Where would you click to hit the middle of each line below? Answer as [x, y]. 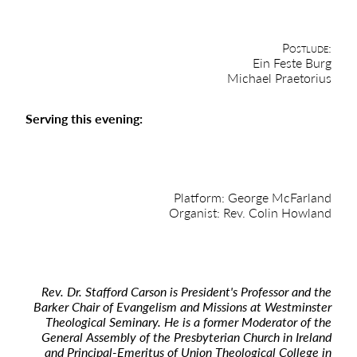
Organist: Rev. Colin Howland [250, 212]
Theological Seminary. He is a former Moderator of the [188, 322]
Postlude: [307, 47]
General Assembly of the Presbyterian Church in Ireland [186, 337]
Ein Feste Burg [292, 63]
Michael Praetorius [279, 78]
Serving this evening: [84, 118]
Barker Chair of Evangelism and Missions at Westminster [182, 306]
